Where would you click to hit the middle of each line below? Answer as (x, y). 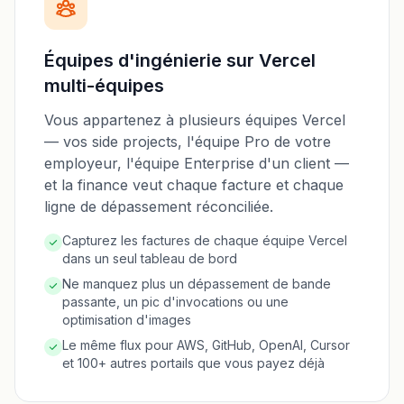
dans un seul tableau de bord (150, 258)
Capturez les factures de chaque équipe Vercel (205, 240)
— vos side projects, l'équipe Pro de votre (188, 142)
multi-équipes (104, 86)
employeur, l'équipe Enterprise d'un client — (197, 163)
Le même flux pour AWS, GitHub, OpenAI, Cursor (206, 345)
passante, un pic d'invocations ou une (175, 302)
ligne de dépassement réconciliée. (159, 207)
